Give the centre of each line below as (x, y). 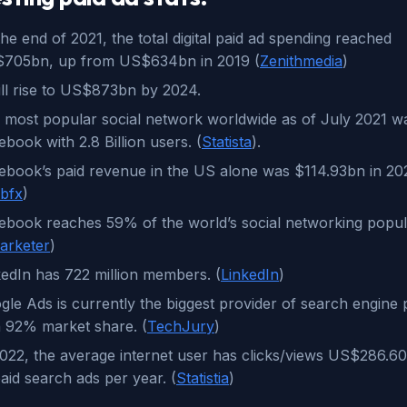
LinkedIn (250, 274)
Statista (227, 142)
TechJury (181, 326)
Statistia (203, 378)
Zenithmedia (301, 61)
